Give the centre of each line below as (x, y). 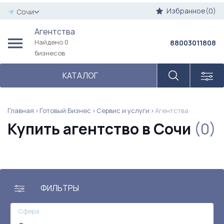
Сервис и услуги (123, 110)
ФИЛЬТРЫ (60, 188)
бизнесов (50, 53)
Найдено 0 (51, 42)
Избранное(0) (191, 11)
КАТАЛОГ (80, 75)
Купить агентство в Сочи (101, 129)
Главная (21, 110)
